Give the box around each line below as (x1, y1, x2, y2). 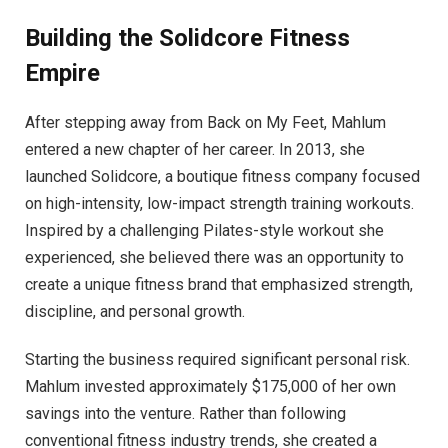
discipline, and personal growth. (25, 302, 245, 322)
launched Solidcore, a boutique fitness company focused (25, 167, 420, 187)
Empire (25, 59, 100, 88)
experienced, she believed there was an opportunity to (25, 248, 404, 268)
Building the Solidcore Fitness (25, 24, 350, 53)
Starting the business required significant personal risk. (25, 349, 410, 369)
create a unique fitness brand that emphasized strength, (25, 275, 413, 295)
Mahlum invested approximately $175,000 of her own (25, 376, 396, 396)
